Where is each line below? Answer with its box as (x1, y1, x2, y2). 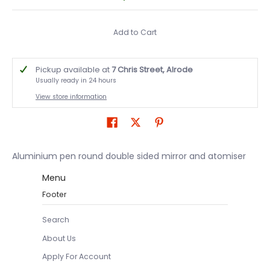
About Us (42, 233, 76, 243)
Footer (42, 189, 66, 199)
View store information (36, 92, 107, 101)
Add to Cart (113, 27, 157, 38)
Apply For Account (42, 251, 111, 262)
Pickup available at (36, 63, 111, 75)
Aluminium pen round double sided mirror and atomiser (12, 149, 246, 162)
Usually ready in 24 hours (36, 75, 116, 85)
